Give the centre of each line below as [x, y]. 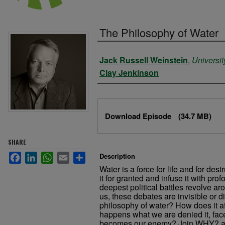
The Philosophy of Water [159, 32]
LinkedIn [52, 155]
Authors [121, 59]
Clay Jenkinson [129, 73]
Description [117, 156]
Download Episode [139, 116]
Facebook [39, 155]
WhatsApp [72, 155]
